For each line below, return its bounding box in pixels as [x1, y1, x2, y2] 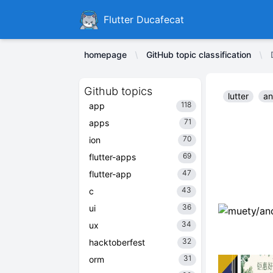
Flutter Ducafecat [104, 13, 184, 26]
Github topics [84, 85, 152, 97]
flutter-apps [89, 152, 136, 162]
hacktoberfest [89, 237, 145, 247]
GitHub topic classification [146, 49, 251, 60]
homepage [84, 49, 127, 60]
